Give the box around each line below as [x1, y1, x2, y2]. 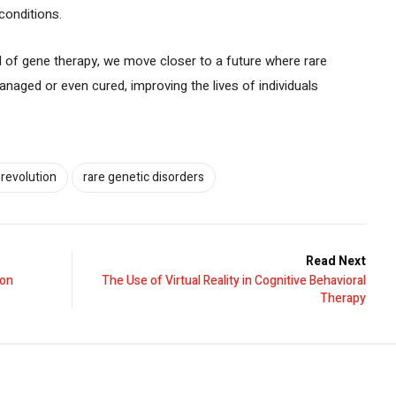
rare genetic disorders [83, 167, 204, 187]
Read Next [306, 251, 366, 270]
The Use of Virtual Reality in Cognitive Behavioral [102, 270, 366, 290]
